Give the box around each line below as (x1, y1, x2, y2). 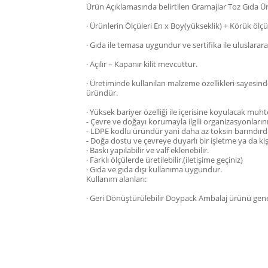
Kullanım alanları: (86, 173, 147, 184)
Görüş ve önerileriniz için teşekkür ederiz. (74, 250, 228, 261)
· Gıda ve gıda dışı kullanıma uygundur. (86, 164, 222, 175)
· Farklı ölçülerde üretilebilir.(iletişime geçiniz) (86, 154, 243, 165)
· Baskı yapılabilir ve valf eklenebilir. (86, 145, 209, 156)
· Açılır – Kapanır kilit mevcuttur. (86, 59, 197, 69)
